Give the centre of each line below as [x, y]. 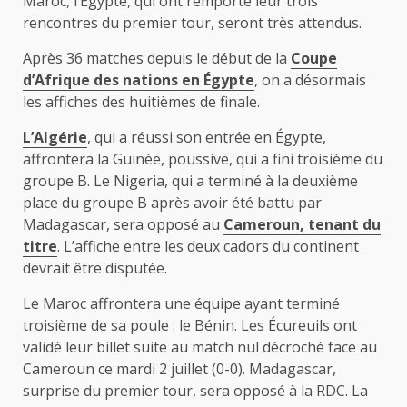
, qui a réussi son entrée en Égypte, [207, 138]
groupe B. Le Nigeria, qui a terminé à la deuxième [190, 181]
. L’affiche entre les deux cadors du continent [208, 247]
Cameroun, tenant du [302, 225]
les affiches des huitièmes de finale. [141, 102]
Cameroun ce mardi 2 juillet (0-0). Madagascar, [179, 369]
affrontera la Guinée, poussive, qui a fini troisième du [203, 159]
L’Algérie [55, 138]
